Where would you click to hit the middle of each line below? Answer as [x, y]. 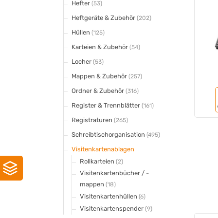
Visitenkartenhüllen [109, 196]
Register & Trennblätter [107, 105]
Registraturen [93, 120]
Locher [82, 61]
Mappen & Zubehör [100, 76]
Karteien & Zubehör [100, 47]
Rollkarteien [98, 161]
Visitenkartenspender [112, 208]
